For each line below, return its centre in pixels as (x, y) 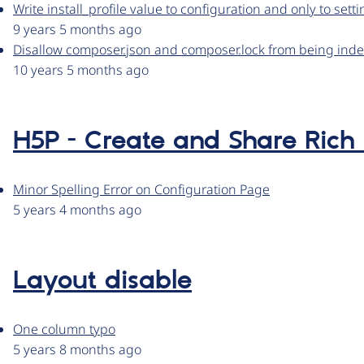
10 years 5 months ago (81, 70)
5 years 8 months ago (77, 350)
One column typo (64, 329)
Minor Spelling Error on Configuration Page (141, 190)
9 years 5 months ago (77, 30)
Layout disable (102, 282)
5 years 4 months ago (77, 210)
